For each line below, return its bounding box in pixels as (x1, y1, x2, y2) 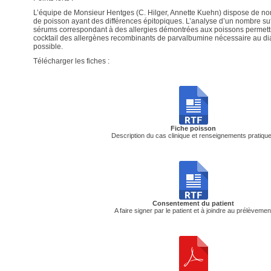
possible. (33, 42, 63, 51)
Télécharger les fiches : (33, 57, 109, 65)
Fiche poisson (171, 125, 216, 132)
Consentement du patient (152, 200, 234, 207)
